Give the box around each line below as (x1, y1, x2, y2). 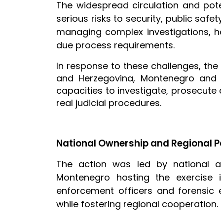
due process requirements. (56, 38, 175, 51)
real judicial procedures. (56, 96, 161, 109)
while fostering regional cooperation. (56, 197, 218, 210)
